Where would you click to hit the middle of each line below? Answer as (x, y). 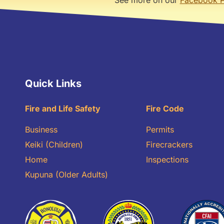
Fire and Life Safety (63, 108)
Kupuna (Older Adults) (66, 174)
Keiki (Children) (54, 144)
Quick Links (53, 83)
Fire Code (165, 108)
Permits (160, 129)
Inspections (167, 159)
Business (41, 129)
